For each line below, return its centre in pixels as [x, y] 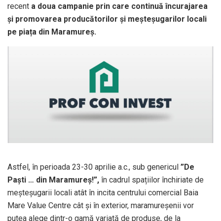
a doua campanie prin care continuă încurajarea [119, 6]
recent [19, 6]
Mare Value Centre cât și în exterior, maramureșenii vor [101, 206]
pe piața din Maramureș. [52, 32]
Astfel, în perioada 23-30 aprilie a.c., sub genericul [94, 167]
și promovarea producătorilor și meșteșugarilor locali [107, 19]
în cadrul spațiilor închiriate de [151, 180]
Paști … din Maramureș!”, [53, 180]
